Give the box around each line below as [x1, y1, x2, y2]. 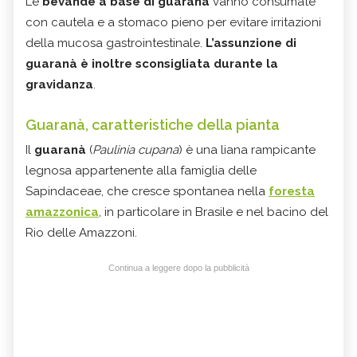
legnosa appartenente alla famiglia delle [25, 163, 257, 178]
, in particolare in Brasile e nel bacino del [99, 205, 328, 220]
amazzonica [25, 205, 99, 220]
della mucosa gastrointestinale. [25, 36, 206, 51]
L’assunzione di [206, 36, 296, 51]
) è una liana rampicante [178, 143, 316, 158]
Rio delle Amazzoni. [25, 226, 137, 241]
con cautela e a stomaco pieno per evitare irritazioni [25, 15, 321, 30]
